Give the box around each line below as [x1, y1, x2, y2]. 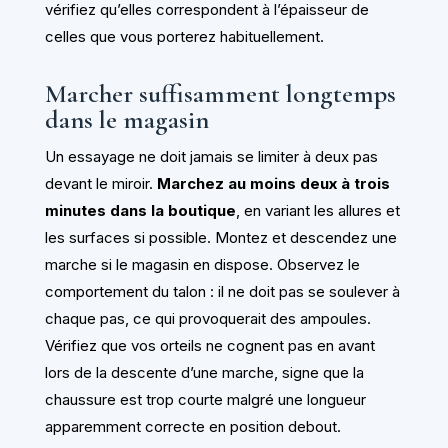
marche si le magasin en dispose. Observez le [44, 254, 360, 274]
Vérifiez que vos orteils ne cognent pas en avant [44, 335, 375, 355]
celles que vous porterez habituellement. [44, 26, 324, 46]
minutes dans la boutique [44, 200, 236, 220]
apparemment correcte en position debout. [44, 416, 341, 436]
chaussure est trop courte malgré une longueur [44, 389, 366, 409]
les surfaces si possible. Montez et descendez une [44, 227, 397, 247]
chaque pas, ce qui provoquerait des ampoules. [44, 308, 371, 328]
